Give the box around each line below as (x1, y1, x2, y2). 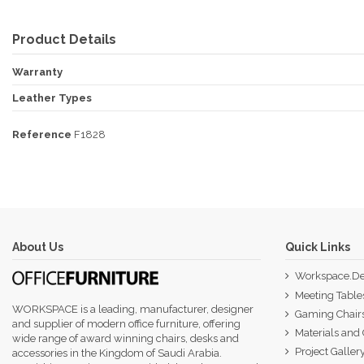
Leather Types (12, 91, 92, 104)
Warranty (12, 65, 63, 78)
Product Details (12, 31, 116, 47)
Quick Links (285, 240, 350, 254)
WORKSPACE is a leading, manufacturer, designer (12, 303, 253, 316)
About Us (12, 240, 63, 254)
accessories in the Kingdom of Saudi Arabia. (12, 347, 222, 360)
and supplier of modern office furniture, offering (12, 318, 240, 331)
